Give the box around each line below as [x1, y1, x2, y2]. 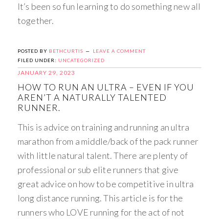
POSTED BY [17, 47, 49, 54]
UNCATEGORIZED [58, 57, 105, 63]
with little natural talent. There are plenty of [17, 150, 188, 161]
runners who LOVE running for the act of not [17, 206, 185, 218]
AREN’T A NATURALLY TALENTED [17, 91, 167, 103]
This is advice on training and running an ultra [17, 121, 190, 132]
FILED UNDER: [17, 57, 58, 63]
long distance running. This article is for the [17, 192, 183, 203]
